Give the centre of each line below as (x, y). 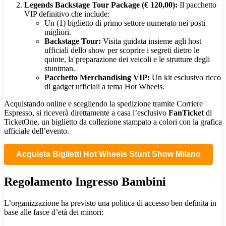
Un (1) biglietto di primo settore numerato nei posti (125, 23)
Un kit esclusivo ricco (185, 77)
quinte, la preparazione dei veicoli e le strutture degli (127, 59)
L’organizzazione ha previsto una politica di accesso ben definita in (110, 203)
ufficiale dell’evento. (37, 131)
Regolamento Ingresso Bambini (85, 181)
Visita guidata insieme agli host (151, 41)
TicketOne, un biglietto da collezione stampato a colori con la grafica (113, 122)
